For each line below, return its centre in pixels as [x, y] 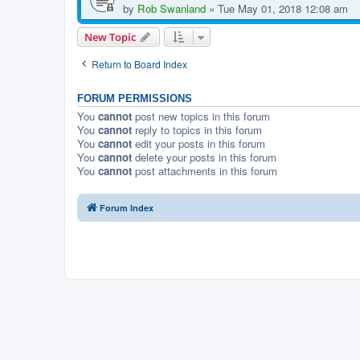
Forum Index [127, 207]
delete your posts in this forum [204, 157]
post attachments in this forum [205, 171]
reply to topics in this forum [197, 130]
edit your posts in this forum [198, 144]
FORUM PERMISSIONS [135, 99]
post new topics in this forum [201, 117]
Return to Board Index [139, 64]
